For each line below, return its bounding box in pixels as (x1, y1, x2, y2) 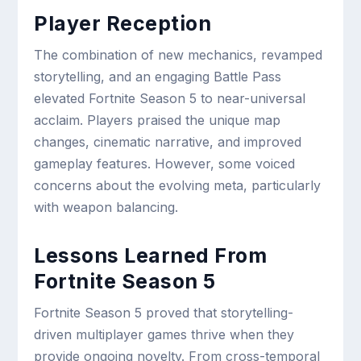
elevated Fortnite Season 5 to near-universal (34, 90, 306, 107)
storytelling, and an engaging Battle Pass (34, 68, 282, 85)
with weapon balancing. (34, 199, 179, 216)
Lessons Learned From (34, 243, 268, 268)
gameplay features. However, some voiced (34, 156, 296, 172)
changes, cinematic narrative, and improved (34, 134, 302, 151)
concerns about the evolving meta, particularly (34, 177, 322, 194)
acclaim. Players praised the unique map (34, 112, 281, 129)
